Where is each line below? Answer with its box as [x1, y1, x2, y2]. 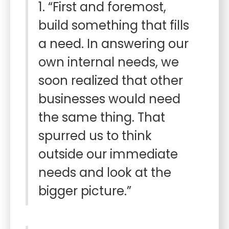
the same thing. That [38, 109, 165, 126]
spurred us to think [38, 127, 152, 144]
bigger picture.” [38, 182, 131, 199]
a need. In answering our [38, 35, 189, 52]
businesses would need [38, 90, 180, 107]
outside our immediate [38, 146, 178, 163]
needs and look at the [38, 164, 171, 181]
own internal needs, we [38, 54, 179, 71]
